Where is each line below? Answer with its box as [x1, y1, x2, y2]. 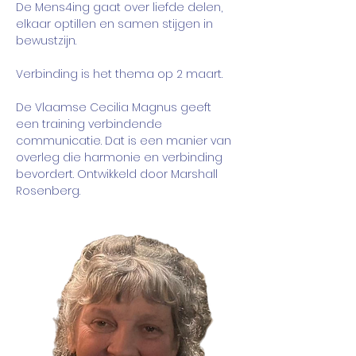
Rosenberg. [16, 183, 80, 199]
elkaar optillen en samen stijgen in [16, 16, 216, 32]
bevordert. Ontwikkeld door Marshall [16, 166, 221, 182]
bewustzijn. [16, 33, 79, 48]
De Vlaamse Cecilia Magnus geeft [16, 99, 215, 115]
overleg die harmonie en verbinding [16, 149, 226, 165]
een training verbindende [16, 116, 165, 132]
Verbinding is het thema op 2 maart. [16, 66, 226, 82]
